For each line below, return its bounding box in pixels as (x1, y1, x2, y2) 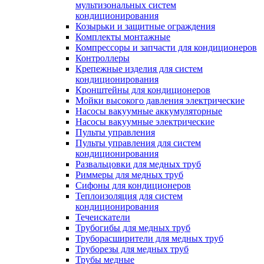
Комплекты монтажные (75, 32, 170, 42)
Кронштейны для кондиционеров (75, 85, 210, 95)
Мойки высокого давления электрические (75, 95, 245, 105)
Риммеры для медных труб (75, 170, 183, 180)
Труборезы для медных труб (75, 244, 189, 254)
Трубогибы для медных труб (75, 223, 190, 233)
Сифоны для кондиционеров (75, 180, 191, 190)
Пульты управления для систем (75, 138, 201, 148)
